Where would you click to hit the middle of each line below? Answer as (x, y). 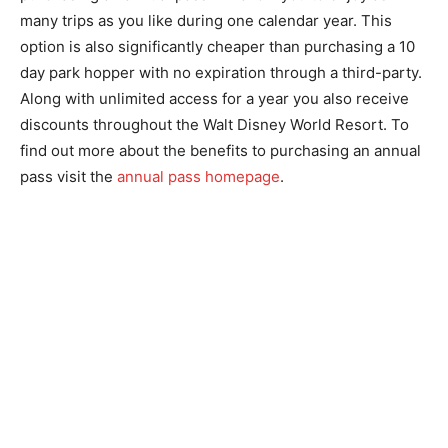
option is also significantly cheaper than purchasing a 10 (217, 46)
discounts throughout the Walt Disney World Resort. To (214, 124)
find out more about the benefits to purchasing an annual (220, 150)
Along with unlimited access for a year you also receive (214, 98)
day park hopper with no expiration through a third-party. (223, 72)
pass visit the (68, 176)
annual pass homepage (198, 176)
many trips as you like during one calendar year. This (206, 20)
